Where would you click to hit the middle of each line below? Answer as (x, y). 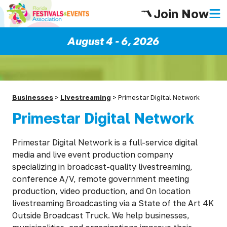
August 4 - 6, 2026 (113, 41)
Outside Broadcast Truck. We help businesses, (101, 215)
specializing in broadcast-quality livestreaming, (103, 167)
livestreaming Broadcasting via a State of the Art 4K (113, 203)
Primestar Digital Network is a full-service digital (105, 142)
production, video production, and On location (102, 191)
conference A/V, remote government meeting (101, 179)
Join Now (181, 13)
